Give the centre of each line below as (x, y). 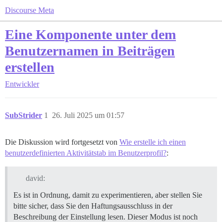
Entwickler (22, 84)
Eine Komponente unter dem (90, 34)
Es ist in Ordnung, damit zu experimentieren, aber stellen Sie (108, 195)
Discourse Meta (29, 10)
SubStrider (24, 115)
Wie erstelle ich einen (153, 142)
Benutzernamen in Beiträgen (90, 51)
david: (35, 178)
